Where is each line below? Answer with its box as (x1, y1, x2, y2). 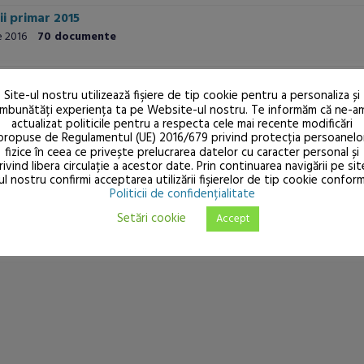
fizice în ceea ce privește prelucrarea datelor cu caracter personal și (5, 142, 359, 162)
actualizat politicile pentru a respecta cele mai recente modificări (11, 114, 353, 134)
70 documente (37, 28, 117, 47)
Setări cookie (117, 208, 186, 228)
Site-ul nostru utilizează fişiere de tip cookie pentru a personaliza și (4, 86, 360, 106)
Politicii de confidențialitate (109, 184, 255, 205)
